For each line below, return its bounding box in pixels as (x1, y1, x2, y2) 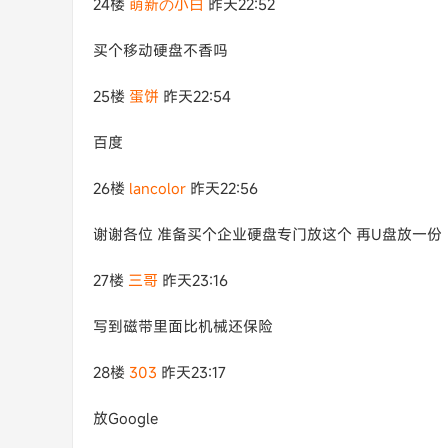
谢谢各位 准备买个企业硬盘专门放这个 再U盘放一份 (93, 224, 442, 244)
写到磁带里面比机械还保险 (93, 316, 273, 336)
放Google (93, 408, 158, 428)
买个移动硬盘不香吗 (93, 40, 228, 60)
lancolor (129, 178, 186, 198)
